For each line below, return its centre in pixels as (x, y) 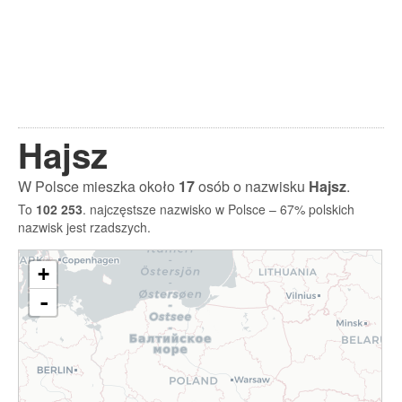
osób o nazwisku (252, 186)
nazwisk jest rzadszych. (84, 227)
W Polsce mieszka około (98, 186)
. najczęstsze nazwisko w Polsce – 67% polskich (218, 209)
